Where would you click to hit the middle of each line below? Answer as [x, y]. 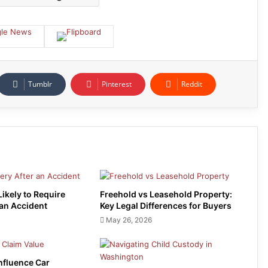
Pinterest [117, 84]
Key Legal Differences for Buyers [165, 205]
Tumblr [40, 84]
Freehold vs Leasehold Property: [166, 194]
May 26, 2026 [129, 220]
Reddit [192, 84]
